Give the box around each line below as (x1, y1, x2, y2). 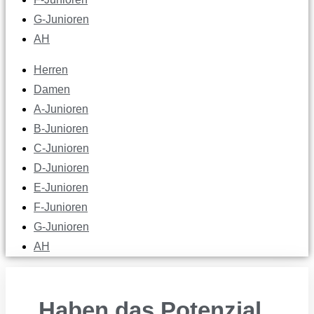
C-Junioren (34, 142, 89, 154)
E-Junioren (34, 182, 88, 193)
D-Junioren (34, 162, 89, 174)
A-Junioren (34, 103, 88, 115)
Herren (34, 64, 68, 76)
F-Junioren (34, 201, 88, 213)
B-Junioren (34, 123, 88, 135)
